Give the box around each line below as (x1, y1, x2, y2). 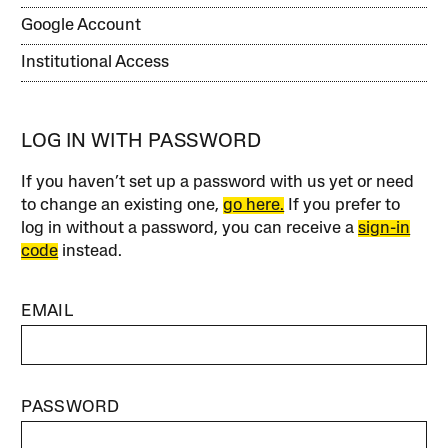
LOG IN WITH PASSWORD (21, 132, 262, 152)
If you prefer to (284, 197, 401, 214)
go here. (223, 197, 285, 214)
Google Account (21, 17, 142, 34)
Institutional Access (21, 54, 170, 71)
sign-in (358, 220, 411, 237)
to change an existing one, (21, 197, 224, 214)
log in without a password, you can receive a (21, 220, 359, 237)
